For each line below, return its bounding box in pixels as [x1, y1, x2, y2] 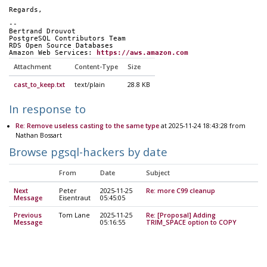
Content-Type [74, 62, 118, 71]
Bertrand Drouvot [9, 27, 76, 35]
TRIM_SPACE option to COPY [146, 218, 237, 227]
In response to [9, 101, 86, 116]
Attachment [14, 62, 51, 71]
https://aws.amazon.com [97, 48, 188, 57]
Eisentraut [59, 194, 91, 203]
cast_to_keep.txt [14, 80, 65, 89]
